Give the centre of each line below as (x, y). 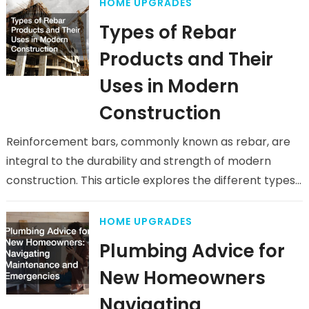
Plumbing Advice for (192, 251)
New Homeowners (182, 278)
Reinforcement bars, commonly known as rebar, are (148, 142)
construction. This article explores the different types (150, 180)
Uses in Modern (169, 86)
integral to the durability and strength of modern (138, 161)
